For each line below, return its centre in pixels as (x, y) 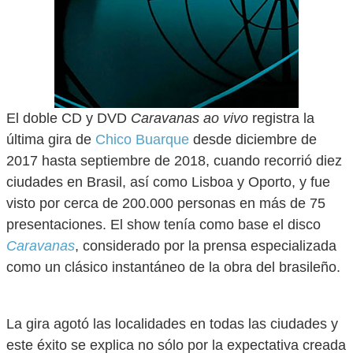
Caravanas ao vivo (190, 118)
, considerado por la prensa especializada (206, 246)
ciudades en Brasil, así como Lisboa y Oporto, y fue (168, 182)
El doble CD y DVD (69, 118)
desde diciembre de (253, 139)
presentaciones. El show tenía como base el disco (163, 225)
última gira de (51, 139)
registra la (281, 118)
